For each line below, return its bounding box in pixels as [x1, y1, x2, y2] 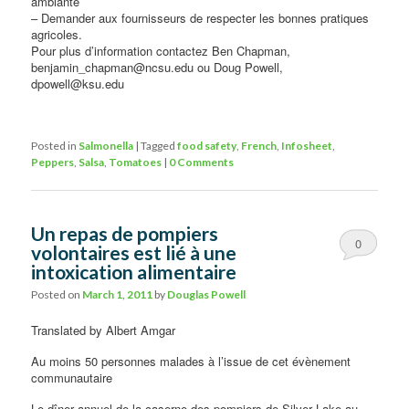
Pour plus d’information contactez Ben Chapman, [31, 41, 291, 59]
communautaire [31, 369, 113, 387]
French [241, 138, 278, 152]
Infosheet [281, 138, 333, 152]
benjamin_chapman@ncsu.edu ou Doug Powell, [31, 58, 284, 76]
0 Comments [169, 154, 235, 169]
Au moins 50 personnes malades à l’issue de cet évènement [31, 352, 351, 371]
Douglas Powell [167, 288, 246, 302]
